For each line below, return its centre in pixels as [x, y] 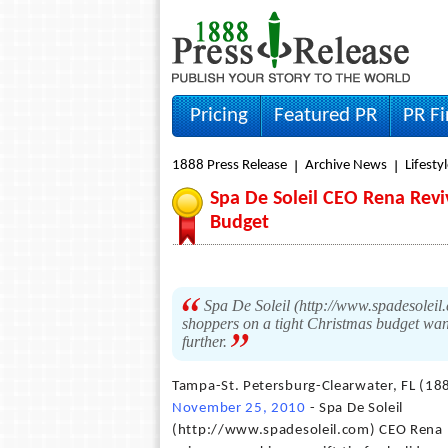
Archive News [346, 165]
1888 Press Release [229, 165]
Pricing [219, 115]
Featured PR [325, 115]
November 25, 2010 [239, 408]
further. [206, 341]
